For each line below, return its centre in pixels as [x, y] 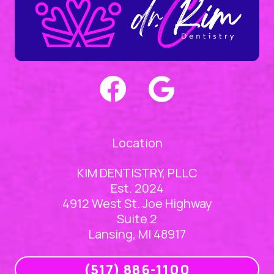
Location [137, 143]
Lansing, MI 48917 [137, 234]
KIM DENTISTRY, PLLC [137, 173]
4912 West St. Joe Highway [137, 204]
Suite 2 [137, 219]
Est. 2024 [137, 188]
